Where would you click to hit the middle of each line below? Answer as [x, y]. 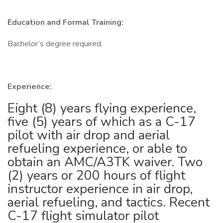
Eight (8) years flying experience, [102, 108]
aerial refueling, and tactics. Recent [109, 202]
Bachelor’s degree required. [55, 44]
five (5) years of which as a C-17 [102, 122]
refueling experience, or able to [97, 149]
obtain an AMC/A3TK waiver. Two [105, 162]
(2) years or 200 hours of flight [96, 175]
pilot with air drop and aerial [89, 135]
